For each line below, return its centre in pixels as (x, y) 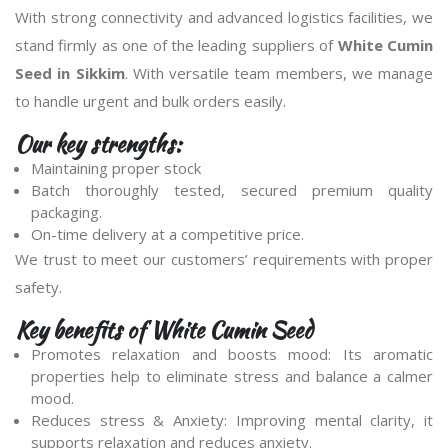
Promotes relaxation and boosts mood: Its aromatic (232, 354)
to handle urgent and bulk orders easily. (150, 101)
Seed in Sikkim (70, 73)
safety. (38, 287)
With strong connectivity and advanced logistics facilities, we (224, 17)
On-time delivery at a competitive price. (167, 234)
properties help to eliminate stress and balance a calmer (232, 376)
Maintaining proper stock (116, 168)
